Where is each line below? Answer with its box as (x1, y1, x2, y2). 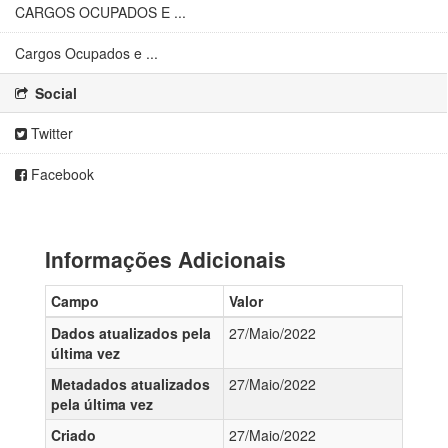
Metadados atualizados (51, 374, 210, 394)
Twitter (27, 123, 73, 143)
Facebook (27, 164, 94, 184)
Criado (51, 425, 96, 445)
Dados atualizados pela (51, 323, 211, 343)
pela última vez (51, 394, 153, 414)
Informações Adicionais (45, 244, 286, 274)
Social (31, 83, 77, 103)
